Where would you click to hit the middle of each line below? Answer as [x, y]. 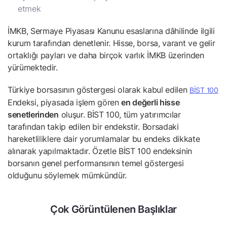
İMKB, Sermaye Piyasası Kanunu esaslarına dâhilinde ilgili [111, 31]
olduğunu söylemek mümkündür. [68, 175]
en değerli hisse [150, 102]
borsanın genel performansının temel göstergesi [96, 163]
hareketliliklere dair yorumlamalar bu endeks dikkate [104, 139]
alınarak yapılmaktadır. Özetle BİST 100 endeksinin [100, 151]
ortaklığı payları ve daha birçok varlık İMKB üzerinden [106, 55]
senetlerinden [33, 115]
